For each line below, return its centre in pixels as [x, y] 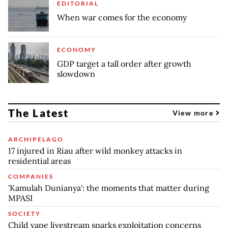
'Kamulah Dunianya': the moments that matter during [109, 188]
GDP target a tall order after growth [124, 64]
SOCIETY [24, 214]
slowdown [76, 74]
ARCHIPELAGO [36, 139]
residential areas [39, 161]
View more [194, 113]
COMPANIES [31, 177]
